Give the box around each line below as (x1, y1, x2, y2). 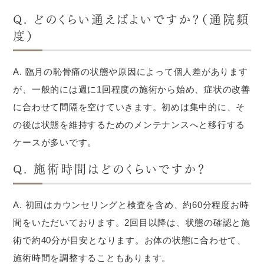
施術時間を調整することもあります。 (13, 253, 171, 263)
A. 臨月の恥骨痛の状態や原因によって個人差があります (13, 67, 248, 77)
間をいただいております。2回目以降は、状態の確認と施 (13, 217, 250, 227)
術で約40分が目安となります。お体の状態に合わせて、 (13, 235, 246, 245)
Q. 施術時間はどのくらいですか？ (13, 159, 207, 177)
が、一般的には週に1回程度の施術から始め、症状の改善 (13, 84, 250, 94)
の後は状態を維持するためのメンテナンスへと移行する (13, 120, 246, 130)
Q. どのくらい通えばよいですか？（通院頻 (13, 9, 250, 28)
